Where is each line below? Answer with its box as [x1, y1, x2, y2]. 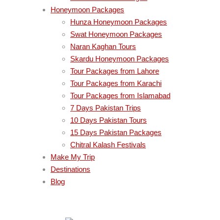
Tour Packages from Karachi [70, 79, 162, 87]
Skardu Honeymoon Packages [70, 55, 169, 63]
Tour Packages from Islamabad [70, 91, 170, 100]
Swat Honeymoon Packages [70, 30, 162, 38]
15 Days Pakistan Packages [70, 128, 162, 137]
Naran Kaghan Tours [70, 42, 136, 51]
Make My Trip [51, 153, 95, 161]
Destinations [51, 165, 90, 173]
